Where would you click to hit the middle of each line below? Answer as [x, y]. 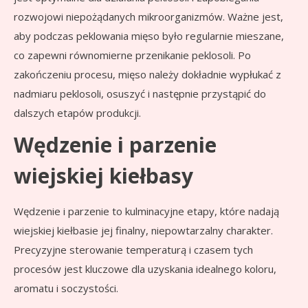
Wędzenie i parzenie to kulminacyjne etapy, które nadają [146, 211]
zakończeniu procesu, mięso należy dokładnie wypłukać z [147, 75]
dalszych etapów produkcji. [77, 113]
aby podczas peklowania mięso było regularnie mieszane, [149, 36]
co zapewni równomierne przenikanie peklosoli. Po [132, 55]
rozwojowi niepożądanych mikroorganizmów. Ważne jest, [148, 17]
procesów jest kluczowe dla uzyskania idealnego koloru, [145, 269]
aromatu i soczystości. [66, 288]
